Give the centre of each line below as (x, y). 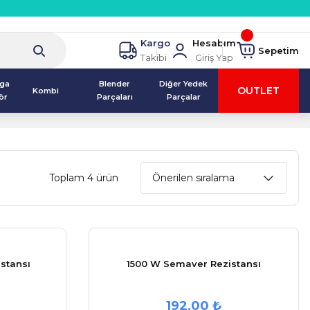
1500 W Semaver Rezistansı (194, 264)
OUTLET (258, 91)
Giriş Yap (214, 57)
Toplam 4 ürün (84, 178)
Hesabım (214, 43)
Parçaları (115, 97)
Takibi (154, 57)
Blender (115, 84)
